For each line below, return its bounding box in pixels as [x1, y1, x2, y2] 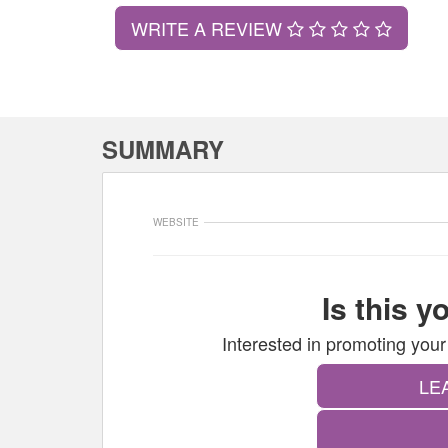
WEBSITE [153, 215, 199, 229]
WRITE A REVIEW [130, 14, 287, 41]
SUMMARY [102, 132, 224, 166]
